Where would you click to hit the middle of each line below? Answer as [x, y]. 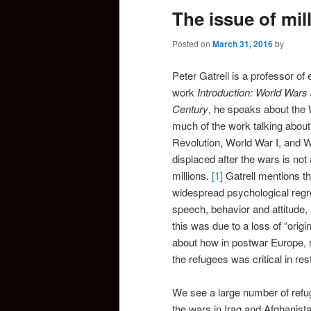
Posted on [192, 44]
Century [190, 108]
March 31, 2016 [243, 44]
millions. [192, 175]
